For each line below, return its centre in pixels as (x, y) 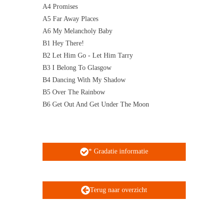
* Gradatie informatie (118, 152)
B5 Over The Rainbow (74, 92)
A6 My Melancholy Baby (77, 31)
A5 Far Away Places (70, 19)
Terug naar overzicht (118, 190)
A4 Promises (60, 6)
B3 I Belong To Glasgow (77, 67)
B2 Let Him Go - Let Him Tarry (88, 55)
